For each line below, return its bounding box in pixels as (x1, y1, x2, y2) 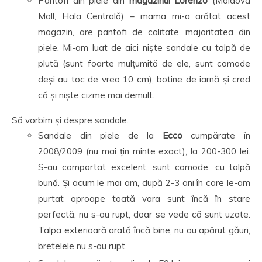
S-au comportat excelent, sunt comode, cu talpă (38, 161, 250, 173)
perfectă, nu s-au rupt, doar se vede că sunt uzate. (38, 209, 250, 220)
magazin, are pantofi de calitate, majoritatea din (38, 26, 250, 37)
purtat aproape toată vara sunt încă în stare (38, 193, 250, 204)
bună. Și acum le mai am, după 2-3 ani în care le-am (38, 177, 250, 188)
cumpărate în (182, 130, 251, 141)
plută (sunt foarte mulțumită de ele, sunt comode (38, 58, 250, 69)
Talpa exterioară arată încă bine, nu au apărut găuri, (38, 225, 250, 236)
